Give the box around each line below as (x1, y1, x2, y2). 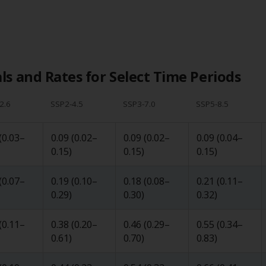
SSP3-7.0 (122, 98, 156, 109)
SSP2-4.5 (50, 98, 83, 109)
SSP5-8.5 (195, 98, 229, 109)
